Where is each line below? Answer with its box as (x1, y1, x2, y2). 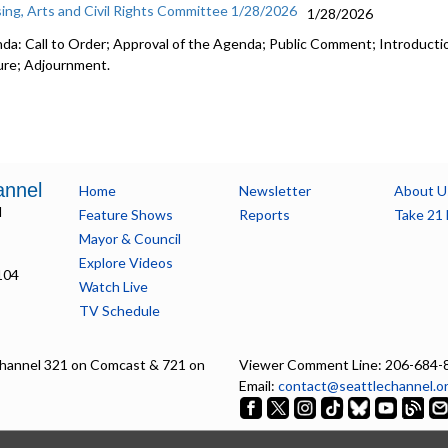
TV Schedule (78, 302, 160, 319)
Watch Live (78, 278, 148, 295)
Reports (238, 206, 290, 223)
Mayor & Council (78, 230, 181, 247)
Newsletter (238, 182, 311, 199)
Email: (239, 377, 278, 394)
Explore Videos (78, 254, 173, 271)
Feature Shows (78, 206, 173, 223)
